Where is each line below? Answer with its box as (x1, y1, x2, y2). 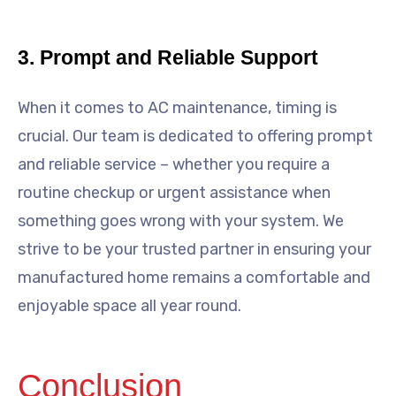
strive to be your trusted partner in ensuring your (18, 239, 371, 259)
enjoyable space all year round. (18, 295, 241, 316)
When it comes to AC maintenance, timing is (18, 97, 337, 118)
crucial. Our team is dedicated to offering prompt (18, 126, 373, 146)
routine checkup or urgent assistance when (18, 182, 331, 202)
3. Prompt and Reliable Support (18, 45, 318, 69)
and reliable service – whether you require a (18, 154, 330, 174)
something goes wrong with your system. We (18, 210, 344, 231)
